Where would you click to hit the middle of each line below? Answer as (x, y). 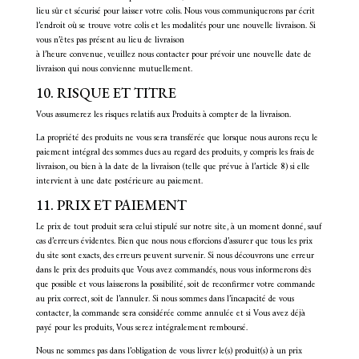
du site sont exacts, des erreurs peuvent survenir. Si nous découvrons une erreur (175, 256)
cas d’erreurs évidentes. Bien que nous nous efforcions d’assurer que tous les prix (174, 242)
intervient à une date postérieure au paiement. (119, 182)
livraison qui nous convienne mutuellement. (114, 69)
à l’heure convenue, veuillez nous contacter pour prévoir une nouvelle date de (173, 55)
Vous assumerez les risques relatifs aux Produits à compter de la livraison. (163, 115)
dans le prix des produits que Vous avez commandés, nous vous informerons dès (173, 270)
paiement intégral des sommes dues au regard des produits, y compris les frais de (175, 153)
